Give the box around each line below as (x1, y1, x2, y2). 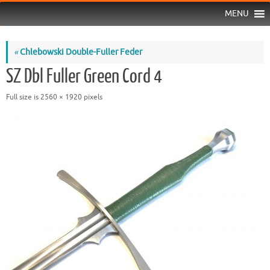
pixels (82, 92, 102, 102)
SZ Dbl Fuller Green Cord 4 (6, 65, 162, 87)
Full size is (6, 92, 40, 102)
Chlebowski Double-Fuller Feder (18, 46, 142, 57)
